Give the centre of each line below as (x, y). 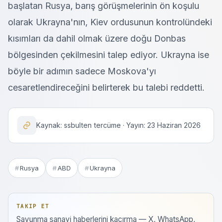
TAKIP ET (33, 206)
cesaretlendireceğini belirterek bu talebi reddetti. (106, 87)
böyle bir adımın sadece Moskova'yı (82, 71)
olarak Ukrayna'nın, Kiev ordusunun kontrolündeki (110, 22)
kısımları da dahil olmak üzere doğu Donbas (97, 38)
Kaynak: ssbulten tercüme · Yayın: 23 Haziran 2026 (118, 125)
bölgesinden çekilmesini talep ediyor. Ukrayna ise (109, 55)
